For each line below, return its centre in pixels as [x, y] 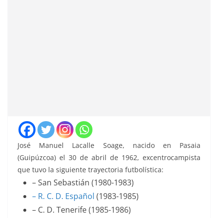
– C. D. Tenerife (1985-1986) [82, 210]
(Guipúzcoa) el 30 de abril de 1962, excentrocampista [109, 158]
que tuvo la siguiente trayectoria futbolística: [91, 170]
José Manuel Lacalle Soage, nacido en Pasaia [109, 145]
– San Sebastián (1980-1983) [83, 183]
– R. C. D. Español [63, 196]
